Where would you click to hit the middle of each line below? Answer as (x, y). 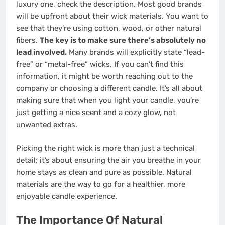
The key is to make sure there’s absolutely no (123, 40)
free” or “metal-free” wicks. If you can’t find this (100, 65)
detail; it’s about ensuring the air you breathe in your (108, 160)
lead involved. (41, 52)
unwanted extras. (47, 125)
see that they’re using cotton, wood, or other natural (109, 28)
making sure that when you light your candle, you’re (107, 101)
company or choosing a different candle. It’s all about (109, 89)
